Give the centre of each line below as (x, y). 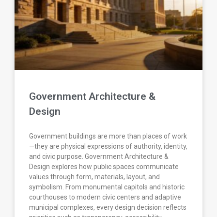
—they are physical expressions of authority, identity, (108, 147)
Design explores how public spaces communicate (104, 167)
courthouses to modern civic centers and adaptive (105, 197)
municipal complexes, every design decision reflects (108, 208)
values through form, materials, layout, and (94, 177)
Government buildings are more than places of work (108, 136)
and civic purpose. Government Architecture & (99, 157)
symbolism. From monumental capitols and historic (107, 187)
